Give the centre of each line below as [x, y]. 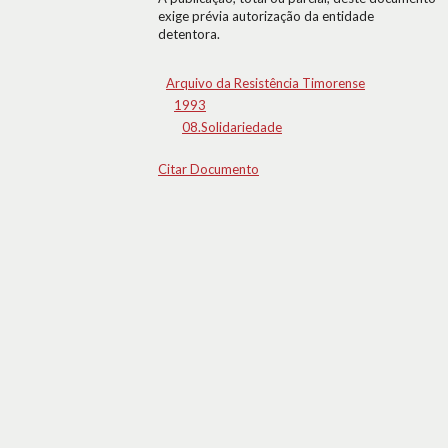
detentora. [189, 34]
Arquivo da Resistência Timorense [265, 83]
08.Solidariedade [232, 127]
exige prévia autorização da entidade [266, 16]
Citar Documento [208, 169]
